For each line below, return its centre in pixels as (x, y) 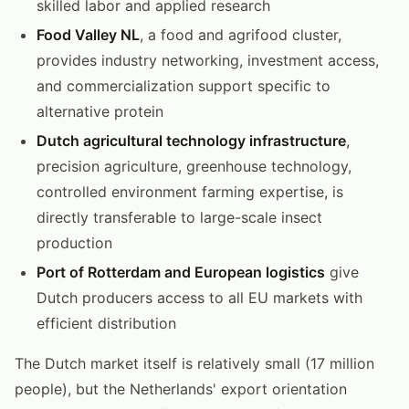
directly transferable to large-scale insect (179, 217)
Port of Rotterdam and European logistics (181, 272)
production (74, 242)
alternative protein (100, 111)
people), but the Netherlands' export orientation (181, 388)
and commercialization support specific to (184, 85)
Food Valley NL (88, 34)
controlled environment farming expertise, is (190, 191)
